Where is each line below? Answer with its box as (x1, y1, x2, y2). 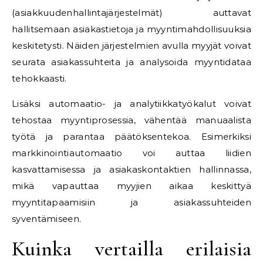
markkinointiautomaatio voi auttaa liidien (12, 147, 251, 159)
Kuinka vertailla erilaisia (12, 236, 251, 261)
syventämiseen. (12, 213, 82, 224)
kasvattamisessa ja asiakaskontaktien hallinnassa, (12, 164, 251, 175)
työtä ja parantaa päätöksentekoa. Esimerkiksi (12, 131, 251, 142)
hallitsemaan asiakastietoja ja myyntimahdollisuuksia (12, 23, 251, 35)
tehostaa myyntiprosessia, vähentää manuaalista (12, 114, 251, 126)
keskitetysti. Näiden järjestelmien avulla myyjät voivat (12, 40, 251, 51)
